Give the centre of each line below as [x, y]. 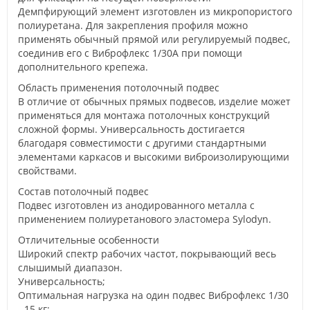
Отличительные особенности [89, 240]
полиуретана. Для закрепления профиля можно [133, 25]
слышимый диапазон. [70, 267]
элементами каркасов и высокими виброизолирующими [154, 157]
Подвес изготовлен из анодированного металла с [136, 205]
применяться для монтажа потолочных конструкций [144, 115]
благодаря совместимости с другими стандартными [142, 143]
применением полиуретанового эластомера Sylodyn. [145, 219]
